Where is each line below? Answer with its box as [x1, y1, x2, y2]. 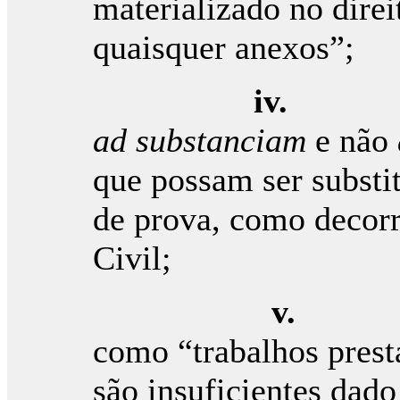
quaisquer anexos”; [92, 29, 354, 66]
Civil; [92, 239, 171, 277]
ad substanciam [92, 121, 306, 159]
